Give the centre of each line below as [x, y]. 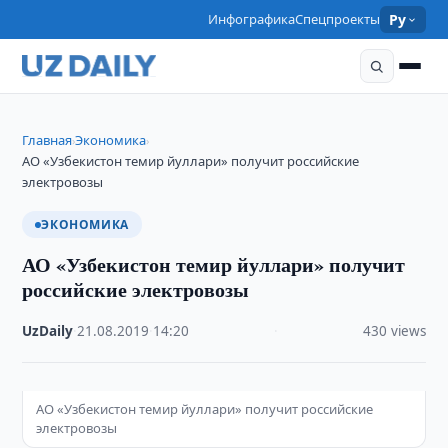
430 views [394, 331]
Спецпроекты [338, 19]
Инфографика [252, 19]
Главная [47, 140]
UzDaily [48, 331]
